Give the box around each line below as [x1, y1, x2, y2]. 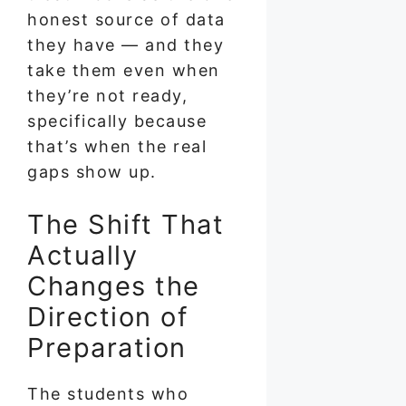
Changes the [27, 269, 200, 302]
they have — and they [27, 34, 224, 54]
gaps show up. [27, 161, 157, 181]
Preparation [27, 331, 187, 363]
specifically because [27, 111, 207, 130]
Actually [27, 238, 138, 271]
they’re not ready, [27, 85, 188, 105]
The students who [27, 383, 188, 403]
